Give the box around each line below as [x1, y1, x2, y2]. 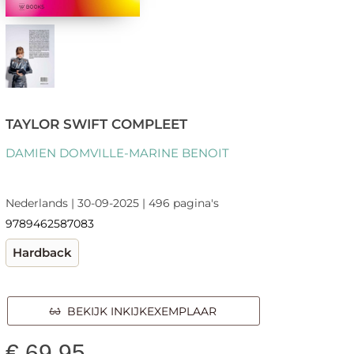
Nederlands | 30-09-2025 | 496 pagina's [5, 195, 219, 210]
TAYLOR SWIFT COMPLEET [5, 115, 187, 132]
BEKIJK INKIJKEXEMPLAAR [61, 303, 217, 318]
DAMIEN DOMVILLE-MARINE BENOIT [5, 145, 229, 160]
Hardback [12, 244, 72, 260]
